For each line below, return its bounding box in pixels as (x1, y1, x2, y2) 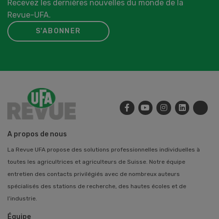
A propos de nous (7, 130, 67, 138)
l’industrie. (7, 195, 37, 202)
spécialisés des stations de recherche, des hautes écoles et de (7, 182, 186, 190)
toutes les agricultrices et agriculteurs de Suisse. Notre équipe (7, 158, 185, 165)
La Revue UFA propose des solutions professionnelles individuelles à (7, 146, 200, 153)
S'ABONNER (36, 26, 81, 35)
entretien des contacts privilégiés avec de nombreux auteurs (7, 170, 180, 177)
